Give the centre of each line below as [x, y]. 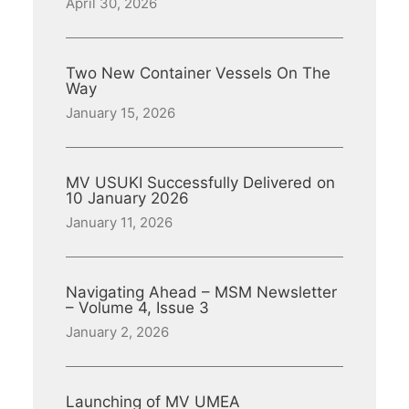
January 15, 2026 [121, 113]
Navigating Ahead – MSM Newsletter [201, 292]
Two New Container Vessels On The [198, 73]
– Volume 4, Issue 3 [137, 308]
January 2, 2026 [117, 332]
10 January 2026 [127, 198]
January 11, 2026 [119, 222]
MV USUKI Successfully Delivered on [200, 183]
